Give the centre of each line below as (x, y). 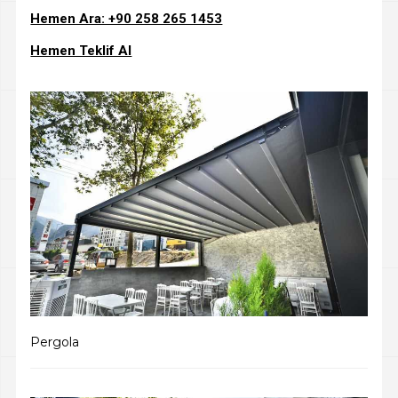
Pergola (55, 342)
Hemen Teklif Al (81, 51)
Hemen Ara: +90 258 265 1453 (127, 19)
